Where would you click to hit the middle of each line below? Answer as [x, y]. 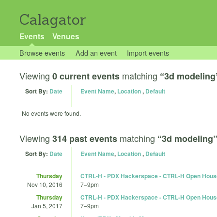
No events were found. [51, 113]
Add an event [96, 53]
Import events [148, 53]
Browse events [42, 53]
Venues [66, 36]
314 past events [85, 138]
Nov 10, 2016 [45, 184]
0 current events [86, 76]
